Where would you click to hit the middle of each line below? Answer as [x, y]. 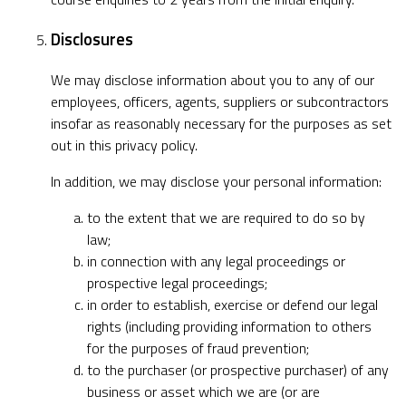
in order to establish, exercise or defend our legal [232, 305]
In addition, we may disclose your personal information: [216, 182]
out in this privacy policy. [124, 145]
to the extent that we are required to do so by [226, 218]
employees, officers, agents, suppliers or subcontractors [220, 102]
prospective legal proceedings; [177, 283]
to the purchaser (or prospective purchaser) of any [238, 370]
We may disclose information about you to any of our [213, 80]
